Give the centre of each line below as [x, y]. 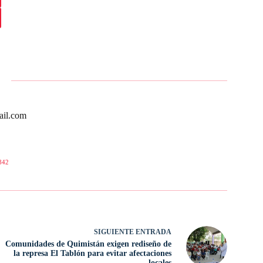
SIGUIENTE [114, 232]
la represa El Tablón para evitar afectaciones [92, 253]
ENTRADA [153, 232]
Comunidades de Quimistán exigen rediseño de [88, 244]
